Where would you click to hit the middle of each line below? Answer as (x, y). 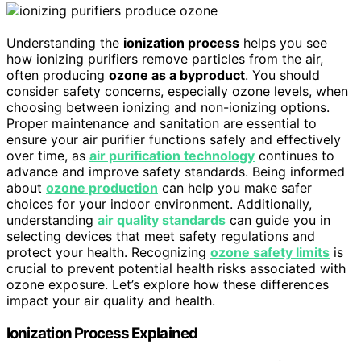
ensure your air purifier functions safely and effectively (174, 140)
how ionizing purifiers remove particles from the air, (165, 59)
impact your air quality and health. (111, 301)
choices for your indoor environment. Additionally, (159, 204)
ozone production (102, 188)
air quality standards (162, 220)
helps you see (283, 43)
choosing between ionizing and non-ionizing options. (168, 108)
